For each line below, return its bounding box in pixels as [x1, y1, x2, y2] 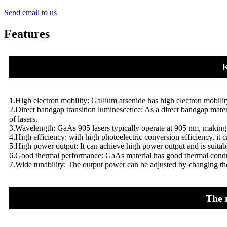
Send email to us [4, 8, 57, 17]
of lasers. [9, 115, 37, 124]
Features [4, 27, 50, 41]
